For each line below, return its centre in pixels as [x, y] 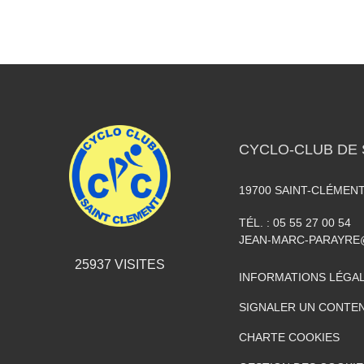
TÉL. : [256, 223]
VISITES [138, 264]
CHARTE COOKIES [289, 337]
